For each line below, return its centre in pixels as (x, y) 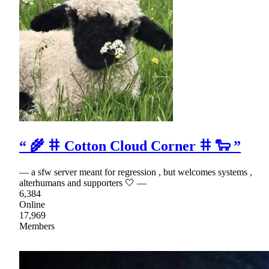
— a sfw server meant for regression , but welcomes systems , (136, 172)
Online (32, 205)
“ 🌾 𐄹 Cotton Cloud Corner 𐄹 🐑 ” (130, 146)
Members (37, 226)
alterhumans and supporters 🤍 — (83, 183)
